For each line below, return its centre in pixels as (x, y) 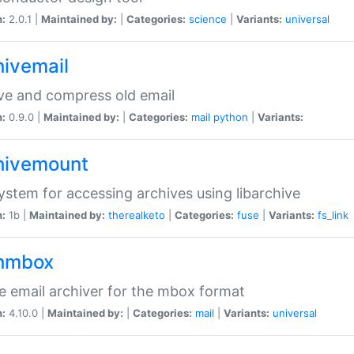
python (231, 117)
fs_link (333, 215)
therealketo (137, 215)
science (208, 19)
